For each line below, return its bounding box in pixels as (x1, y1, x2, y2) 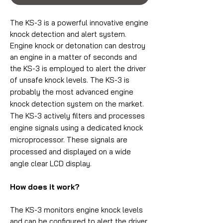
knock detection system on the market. (10, 99, 144, 109)
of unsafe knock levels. (10, 75, 90, 85)
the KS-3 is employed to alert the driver (10, 64, 146, 74)
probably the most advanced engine (10, 87, 133, 97)
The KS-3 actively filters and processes (10, 111, 145, 121)
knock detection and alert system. (10, 29, 126, 39)
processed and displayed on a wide (10, 147, 131, 157)
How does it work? (10, 182, 80, 192)
